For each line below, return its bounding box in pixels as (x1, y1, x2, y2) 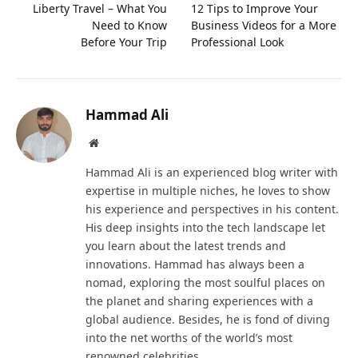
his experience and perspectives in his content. (86, 201, 339, 217)
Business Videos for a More (191, 18, 336, 34)
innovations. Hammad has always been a (86, 257, 304, 272)
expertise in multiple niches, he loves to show (86, 183, 330, 199)
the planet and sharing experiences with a (86, 293, 313, 309)
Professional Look (191, 34, 284, 50)
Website (97, 137, 133, 149)
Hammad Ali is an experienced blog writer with (86, 165, 338, 181)
